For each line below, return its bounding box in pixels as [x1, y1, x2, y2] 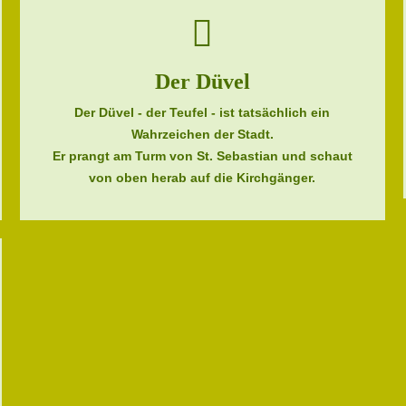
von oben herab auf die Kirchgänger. [89, 170, 316, 185]
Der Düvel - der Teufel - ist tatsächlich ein [74, 105, 331, 120]
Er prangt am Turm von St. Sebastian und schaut [52, 149, 353, 163]
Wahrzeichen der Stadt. [130, 127, 274, 141]
